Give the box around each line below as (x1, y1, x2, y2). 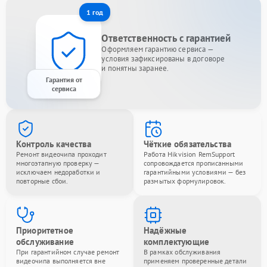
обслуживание (16, 235, 74, 247)
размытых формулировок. (144, 176, 226, 185)
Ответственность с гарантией (101, 31, 231, 45)
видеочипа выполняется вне (16, 256, 105, 265)
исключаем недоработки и (16, 167, 101, 176)
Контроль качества (16, 138, 92, 150)
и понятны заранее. (101, 63, 169, 73)
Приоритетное (16, 224, 73, 236)
